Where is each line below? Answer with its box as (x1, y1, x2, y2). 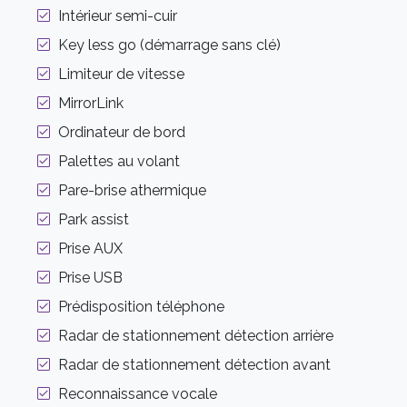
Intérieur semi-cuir (58, 7, 177, 25)
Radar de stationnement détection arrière (58, 327, 333, 345)
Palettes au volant (58, 153, 180, 171)
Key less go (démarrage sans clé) (58, 36, 281, 55)
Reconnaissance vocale (58, 385, 217, 403)
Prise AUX (58, 240, 123, 258)
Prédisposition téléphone (58, 298, 224, 316)
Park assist (58, 211, 129, 229)
